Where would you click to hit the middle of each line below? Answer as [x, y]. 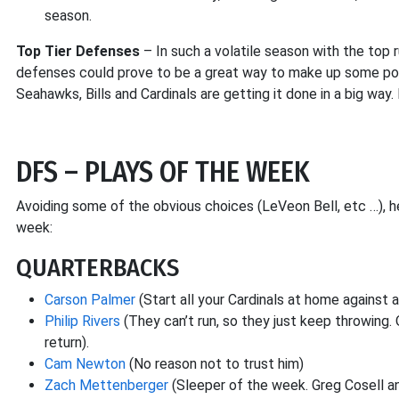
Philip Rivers [82, 321]
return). [67, 342]
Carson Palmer [90, 300]
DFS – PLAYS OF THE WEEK [163, 172]
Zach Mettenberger [106, 385]
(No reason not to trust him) [215, 364]
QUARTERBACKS [98, 268]
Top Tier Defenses [78, 51]
